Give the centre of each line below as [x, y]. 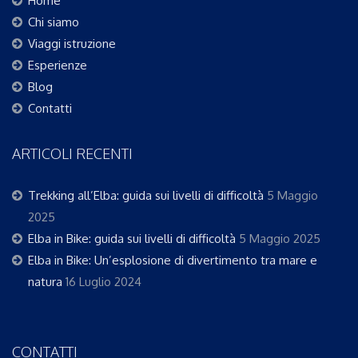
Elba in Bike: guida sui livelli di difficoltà [132, 239]
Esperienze [58, 66]
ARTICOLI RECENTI [72, 154]
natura [45, 282]
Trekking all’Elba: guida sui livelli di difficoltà [146, 196]
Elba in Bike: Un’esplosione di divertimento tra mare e [173, 261]
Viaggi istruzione [72, 44]
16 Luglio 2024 [103, 282]
